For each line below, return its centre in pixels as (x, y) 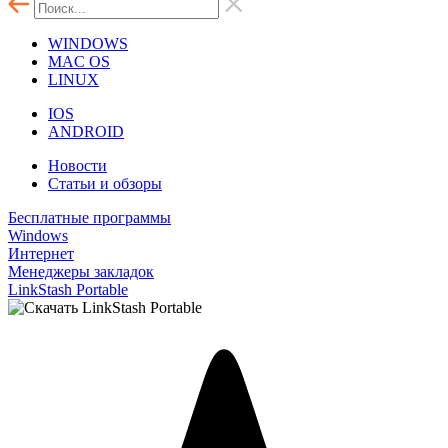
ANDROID (86, 131)
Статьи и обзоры (105, 183)
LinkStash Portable (68, 289)
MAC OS (79, 61)
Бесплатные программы (89, 217)
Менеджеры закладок (81, 271)
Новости (77, 165)
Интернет (41, 253)
